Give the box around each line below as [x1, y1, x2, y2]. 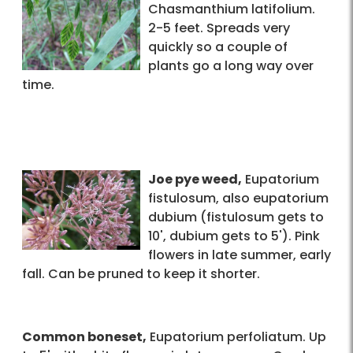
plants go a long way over [148, 57, 314, 76]
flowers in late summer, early [148, 246, 331, 265]
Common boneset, [22, 328, 147, 347]
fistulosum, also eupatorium [148, 189, 329, 208]
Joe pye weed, [148, 170, 242, 189]
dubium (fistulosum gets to [148, 208, 324, 227]
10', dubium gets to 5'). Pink [148, 227, 320, 246]
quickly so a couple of [148, 38, 288, 57]
